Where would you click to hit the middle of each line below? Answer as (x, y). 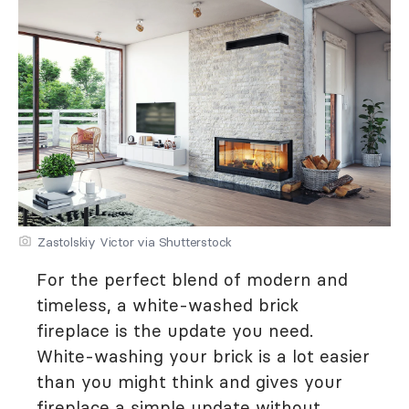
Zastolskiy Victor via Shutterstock (135, 242)
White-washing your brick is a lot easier (203, 357)
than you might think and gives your (189, 382)
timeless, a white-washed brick (168, 305)
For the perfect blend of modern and (192, 280)
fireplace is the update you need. (175, 331)
